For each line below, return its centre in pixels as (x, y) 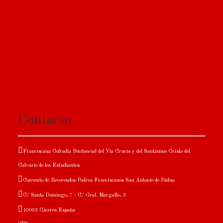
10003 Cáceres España (49, 210)
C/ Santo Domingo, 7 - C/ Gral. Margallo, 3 (75, 195)
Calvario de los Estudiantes (49, 165)
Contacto (45, 120)
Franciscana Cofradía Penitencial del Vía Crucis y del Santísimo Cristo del (107, 151)
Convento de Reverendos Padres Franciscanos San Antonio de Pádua (99, 180)
